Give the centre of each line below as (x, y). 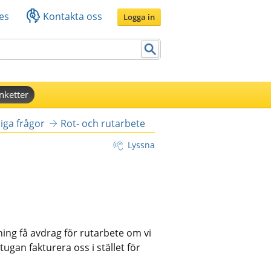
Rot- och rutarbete (103, 123)
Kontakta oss (73, 16)
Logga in (139, 17)
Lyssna (141, 145)
